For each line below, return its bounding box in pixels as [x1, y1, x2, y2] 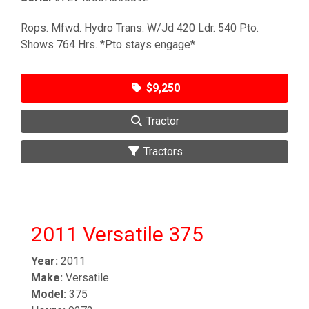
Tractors [140, 144, 183, 158]
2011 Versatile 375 [31, 221, 203, 246]
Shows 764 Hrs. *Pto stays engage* [21, 37, 195, 51]
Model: [31, 287, 66, 301]
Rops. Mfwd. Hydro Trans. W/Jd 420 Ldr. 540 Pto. [21, 21, 259, 34]
